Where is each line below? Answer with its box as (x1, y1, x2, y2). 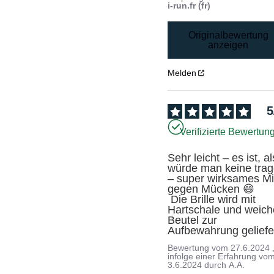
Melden (168, 68, 197, 78)
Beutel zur (168, 214, 218, 227)
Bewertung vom (168, 243, 231, 253)
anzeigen (208, 39, 249, 50)
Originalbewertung (188, 29, 268, 40)
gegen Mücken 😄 (168, 183, 255, 196)
